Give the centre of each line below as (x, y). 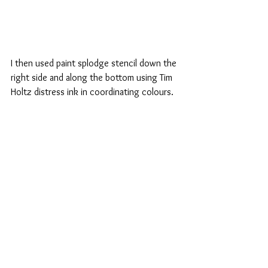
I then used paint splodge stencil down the (95, 63)
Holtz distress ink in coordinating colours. (93, 92)
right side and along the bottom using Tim (93, 78)
